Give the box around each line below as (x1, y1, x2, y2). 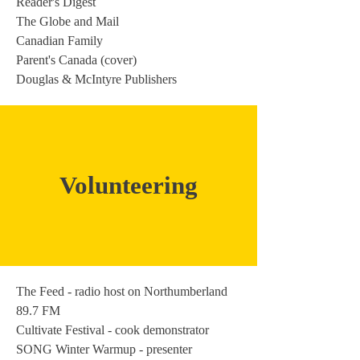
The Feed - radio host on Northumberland (16, 284, 227, 298)
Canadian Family (16, 34, 103, 47)
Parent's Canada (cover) (16, 53, 137, 67)
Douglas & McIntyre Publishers (16, 72, 177, 86)
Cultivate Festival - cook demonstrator (16, 323, 209, 337)
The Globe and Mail (16, 14, 119, 28)
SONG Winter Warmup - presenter (16, 342, 192, 356)
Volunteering (59, 171, 198, 199)
